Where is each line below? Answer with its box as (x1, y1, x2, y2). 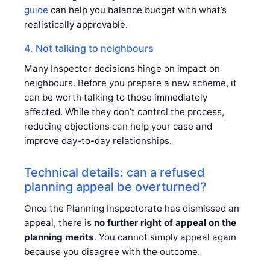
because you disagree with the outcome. (24, 245, 200, 257)
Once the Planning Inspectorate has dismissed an (24, 202, 239, 214)
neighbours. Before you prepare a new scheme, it (24, 77, 237, 89)
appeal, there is (24, 216, 94, 228)
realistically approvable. (24, 18, 128, 30)
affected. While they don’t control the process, (24, 105, 224, 118)
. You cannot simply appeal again (94, 231, 236, 243)
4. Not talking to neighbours (24, 42, 154, 54)
